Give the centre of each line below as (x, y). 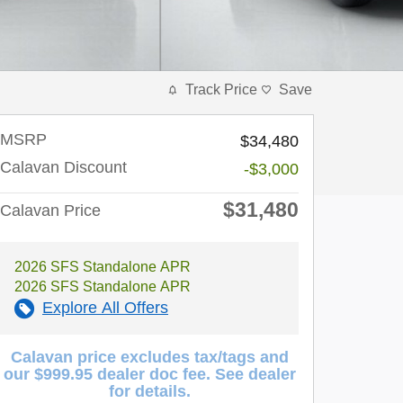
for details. (149, 391)
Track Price (221, 90)
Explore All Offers (105, 308)
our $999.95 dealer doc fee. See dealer (149, 374)
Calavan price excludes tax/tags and (149, 357)
